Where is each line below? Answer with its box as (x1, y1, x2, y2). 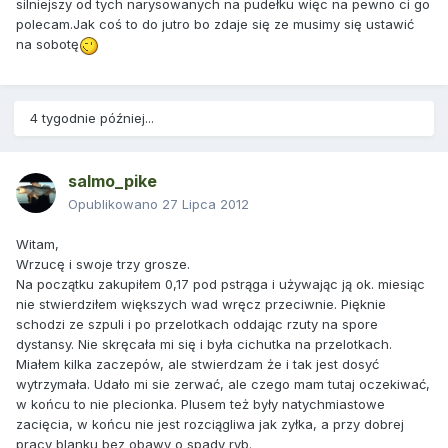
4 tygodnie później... (30, 110, 154, 127)
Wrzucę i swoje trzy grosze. (16, 256, 190, 273)
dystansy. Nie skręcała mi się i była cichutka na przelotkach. (16, 336, 392, 353)
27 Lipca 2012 (162, 196, 249, 213)
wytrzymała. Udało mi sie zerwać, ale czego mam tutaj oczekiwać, (16, 376, 430, 393)
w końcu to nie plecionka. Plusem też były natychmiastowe (16, 396, 385, 413)
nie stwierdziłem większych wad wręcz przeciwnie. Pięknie (16, 296, 386, 313)
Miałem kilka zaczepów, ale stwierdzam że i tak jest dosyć (16, 356, 379, 373)
